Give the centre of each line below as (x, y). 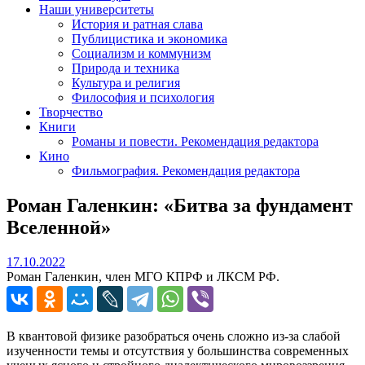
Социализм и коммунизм (141, 53)
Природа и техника (125, 68)
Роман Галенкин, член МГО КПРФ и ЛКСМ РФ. (143, 276)
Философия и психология (143, 97)
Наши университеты (97, 9)
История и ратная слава (137, 24)
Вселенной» (59, 227)
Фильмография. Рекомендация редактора (186, 170)
